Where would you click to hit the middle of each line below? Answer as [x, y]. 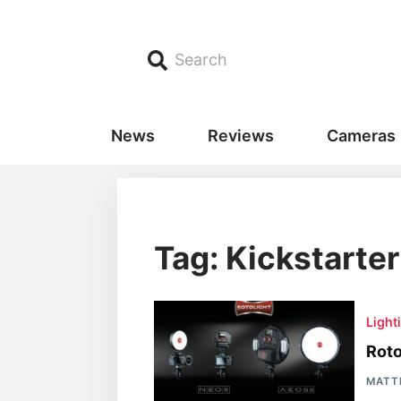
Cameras [361, 136]
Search [201, 60]
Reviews [240, 136]
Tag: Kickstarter [276, 257]
